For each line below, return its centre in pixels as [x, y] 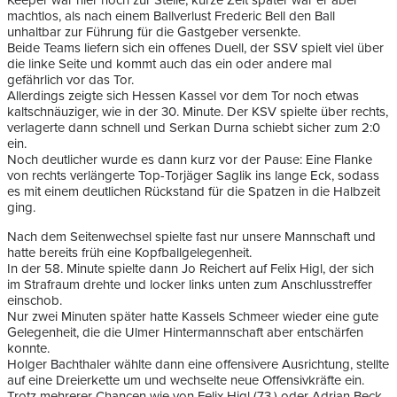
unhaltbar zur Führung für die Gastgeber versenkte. [154, 32]
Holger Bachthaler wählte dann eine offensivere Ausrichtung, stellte [198, 365]
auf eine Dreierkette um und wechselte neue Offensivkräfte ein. [186, 381]
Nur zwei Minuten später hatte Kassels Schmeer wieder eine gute [193, 317]
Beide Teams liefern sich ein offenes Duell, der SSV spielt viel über [195, 48]
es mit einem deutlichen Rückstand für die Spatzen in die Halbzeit [194, 192]
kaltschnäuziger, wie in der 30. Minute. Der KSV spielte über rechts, [198, 112]
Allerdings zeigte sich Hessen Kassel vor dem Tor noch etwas [183, 96]
